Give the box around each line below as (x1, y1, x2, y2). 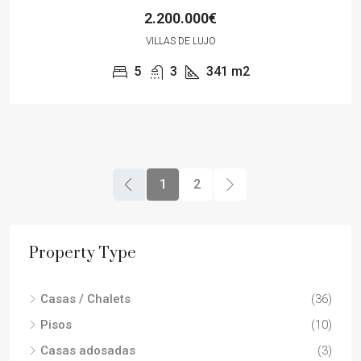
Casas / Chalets (40, 291, 131, 306)
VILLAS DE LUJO (145, 35, 216, 47)
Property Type (29, 243, 136, 263)
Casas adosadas (40, 342, 135, 358)
